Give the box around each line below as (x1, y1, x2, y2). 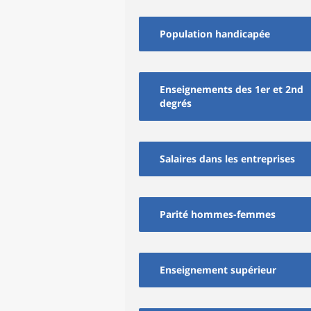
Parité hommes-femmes (160, 208, 276, 221)
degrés (160, 96, 192, 110)
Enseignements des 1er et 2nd (160, 83, 303, 96)
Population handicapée (160, 27, 270, 40)
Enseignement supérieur (160, 263, 276, 276)
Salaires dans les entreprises (160, 152, 295, 165)
